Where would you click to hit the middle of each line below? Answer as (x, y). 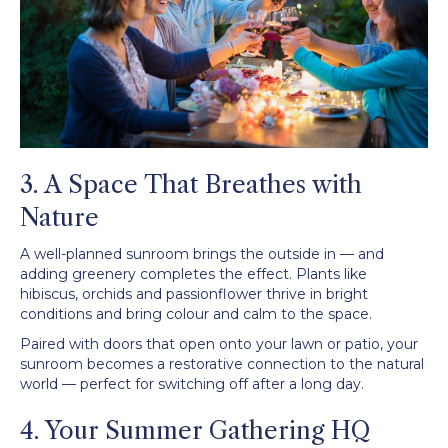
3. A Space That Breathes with (191, 184)
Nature (59, 217)
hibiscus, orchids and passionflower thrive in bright (194, 293)
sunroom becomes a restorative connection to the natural (222, 363)
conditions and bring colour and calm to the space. (196, 313)
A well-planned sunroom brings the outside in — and (202, 253)
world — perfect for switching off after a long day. (192, 383)
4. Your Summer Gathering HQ (195, 430)
